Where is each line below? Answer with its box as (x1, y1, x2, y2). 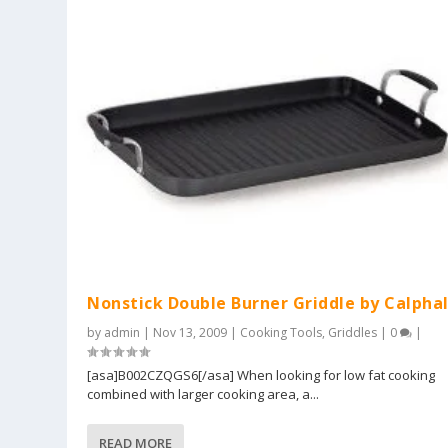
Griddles (328, 323, 378, 341)
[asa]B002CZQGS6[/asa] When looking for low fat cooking (87, 365, 436, 384)
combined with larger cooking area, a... (87, 384, 320, 403)
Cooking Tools (240, 323, 323, 341)
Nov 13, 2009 (153, 323, 228, 341)
